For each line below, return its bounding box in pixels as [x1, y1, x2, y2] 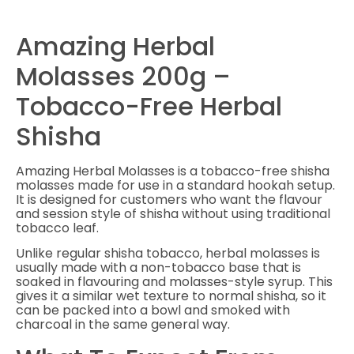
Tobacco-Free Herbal [16, 88, 282, 125]
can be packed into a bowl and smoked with [16, 301, 290, 320]
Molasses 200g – [16, 58, 231, 95]
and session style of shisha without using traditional [16, 205, 330, 224]
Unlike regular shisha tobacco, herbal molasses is [16, 244, 320, 263]
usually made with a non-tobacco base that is [16, 258, 301, 277]
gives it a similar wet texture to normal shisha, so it [16, 287, 326, 306]
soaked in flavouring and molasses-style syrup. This [16, 273, 333, 292]
